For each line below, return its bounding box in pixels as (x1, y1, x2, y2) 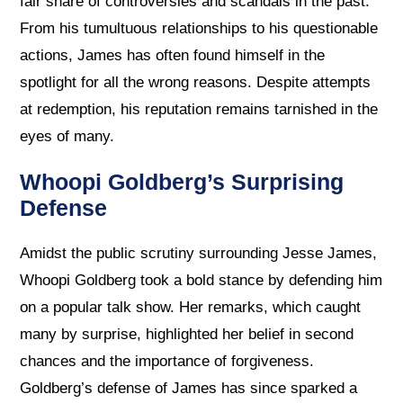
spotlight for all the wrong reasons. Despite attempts (20, 74, 372, 92)
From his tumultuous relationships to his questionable (20, 20, 379, 38)
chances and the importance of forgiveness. (20, 352, 315, 370)
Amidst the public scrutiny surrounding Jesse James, (20, 244, 378, 262)
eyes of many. (20, 128, 115, 146)
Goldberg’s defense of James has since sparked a (20, 379, 358, 397)
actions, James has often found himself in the (20, 47, 326, 65)
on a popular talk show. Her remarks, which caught (20, 298, 362, 316)
